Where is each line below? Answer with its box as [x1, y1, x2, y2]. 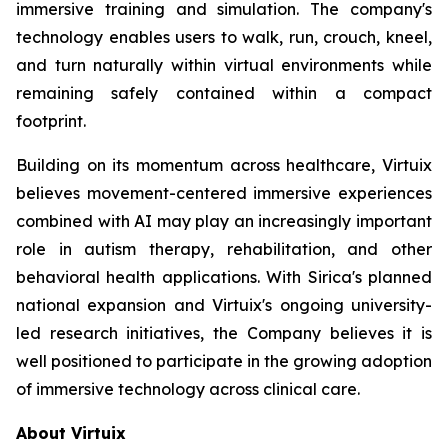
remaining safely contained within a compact [16, 83, 432, 103]
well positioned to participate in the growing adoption [16, 351, 432, 371]
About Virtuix [16, 423, 126, 443]
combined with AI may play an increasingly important [16, 211, 432, 231]
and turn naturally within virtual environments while [16, 55, 432, 75]
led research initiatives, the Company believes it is [16, 323, 432, 343]
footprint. [16, 111, 86, 131]
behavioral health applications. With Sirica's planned [16, 267, 432, 287]
